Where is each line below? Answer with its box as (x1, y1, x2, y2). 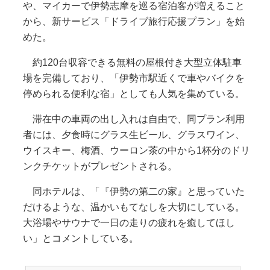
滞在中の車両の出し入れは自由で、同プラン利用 (22, 113, 245, 124)
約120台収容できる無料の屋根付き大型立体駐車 (22, 57, 242, 67)
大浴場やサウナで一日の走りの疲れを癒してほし (22, 217, 235, 228)
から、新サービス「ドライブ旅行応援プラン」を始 (22, 16, 245, 27)
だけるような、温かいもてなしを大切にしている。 (22, 201, 245, 212)
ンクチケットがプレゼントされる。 (22, 160, 177, 171)
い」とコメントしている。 (22, 233, 139, 243)
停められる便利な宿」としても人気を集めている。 (22, 88, 245, 99)
